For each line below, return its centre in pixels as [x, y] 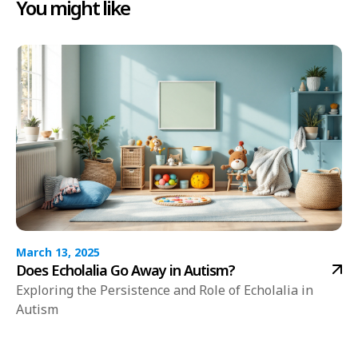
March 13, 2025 [58, 253]
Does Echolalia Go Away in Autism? [125, 270]
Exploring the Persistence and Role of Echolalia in [165, 290]
